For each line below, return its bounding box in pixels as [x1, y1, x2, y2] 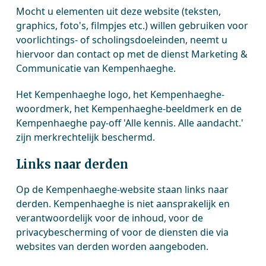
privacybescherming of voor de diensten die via [16, 226, 229, 239]
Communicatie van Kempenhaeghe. [16, 62, 176, 75]
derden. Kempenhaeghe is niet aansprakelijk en [16, 197, 230, 210]
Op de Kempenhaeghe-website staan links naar [16, 183, 229, 196]
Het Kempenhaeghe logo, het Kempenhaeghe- [16, 88, 225, 101]
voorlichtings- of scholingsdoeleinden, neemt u [16, 33, 228, 46]
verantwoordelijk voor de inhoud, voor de [16, 211, 204, 224]
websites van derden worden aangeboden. [16, 240, 209, 253]
